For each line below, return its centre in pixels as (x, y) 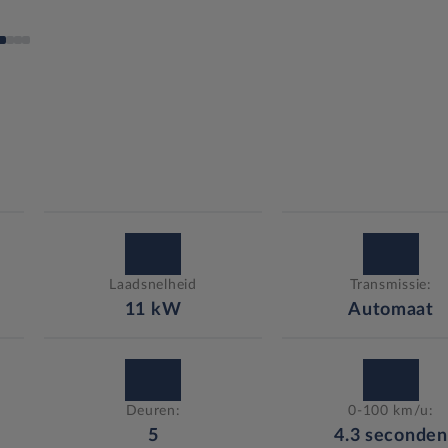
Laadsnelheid (153, 284)
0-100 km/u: (391, 410)
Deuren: (153, 410)
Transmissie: (391, 284)
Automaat (391, 309)
